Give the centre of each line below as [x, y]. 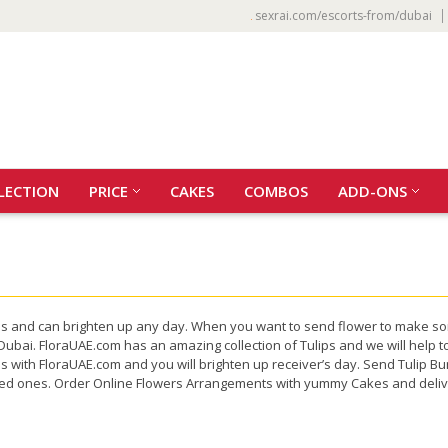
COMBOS [276, 191]
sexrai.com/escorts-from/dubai [343, 15]
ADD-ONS [372, 191]
